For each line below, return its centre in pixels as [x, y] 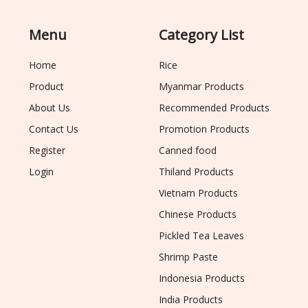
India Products [191, 300]
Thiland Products [197, 172]
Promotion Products [205, 129]
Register [47, 151]
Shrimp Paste [189, 257]
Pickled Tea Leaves [202, 236]
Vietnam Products [199, 193]
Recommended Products [214, 108]
